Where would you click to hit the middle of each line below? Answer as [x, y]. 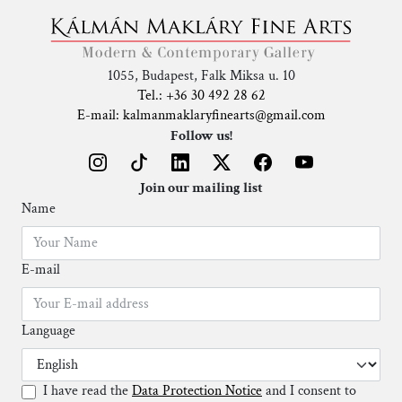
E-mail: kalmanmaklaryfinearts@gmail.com [201, 115]
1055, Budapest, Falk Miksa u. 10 [201, 76]
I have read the [87, 391]
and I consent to [309, 391]
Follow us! [201, 136]
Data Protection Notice [197, 391]
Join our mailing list [201, 188]
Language [48, 331]
